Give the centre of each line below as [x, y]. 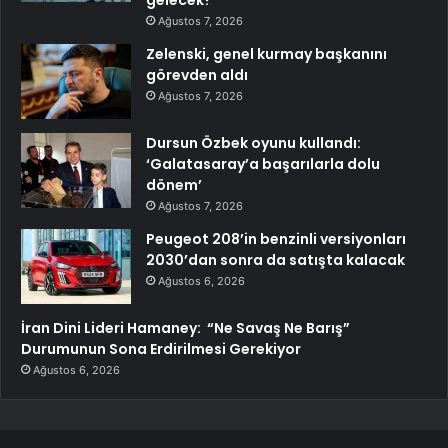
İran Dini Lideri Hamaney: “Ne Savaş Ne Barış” [185, 327]
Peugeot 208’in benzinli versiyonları [276, 238]
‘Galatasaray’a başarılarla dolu [263, 163]
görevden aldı [197, 74]
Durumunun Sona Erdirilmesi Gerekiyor [161, 348]
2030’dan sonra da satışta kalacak [275, 259]
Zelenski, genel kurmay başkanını [266, 53]
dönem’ [174, 184]
